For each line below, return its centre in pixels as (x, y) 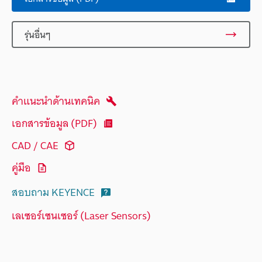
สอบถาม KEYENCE (53, 192)
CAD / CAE (35, 146)
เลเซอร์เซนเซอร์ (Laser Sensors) (81, 215)
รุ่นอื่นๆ (37, 34)
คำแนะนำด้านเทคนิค (56, 101)
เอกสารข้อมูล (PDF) (54, 123)
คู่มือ (21, 168)
